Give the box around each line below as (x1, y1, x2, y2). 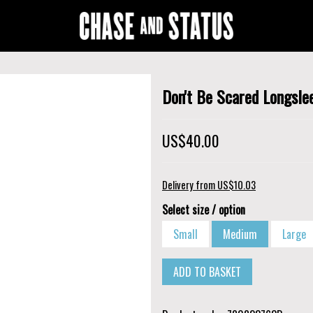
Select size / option (162, 201, 245, 218)
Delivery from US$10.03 (162, 177, 256, 192)
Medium (223, 225, 257, 242)
